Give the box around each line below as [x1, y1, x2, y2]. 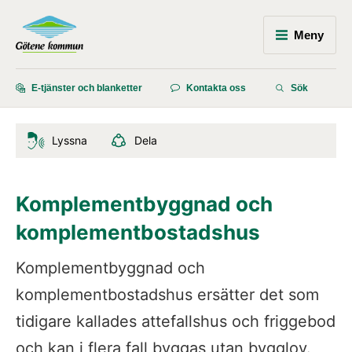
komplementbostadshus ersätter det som [16, 285, 319, 305]
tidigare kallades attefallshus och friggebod [16, 312, 335, 332]
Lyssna [52, 133, 87, 147]
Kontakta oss [186, 82, 247, 93]
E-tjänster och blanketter [31, 82, 142, 93]
